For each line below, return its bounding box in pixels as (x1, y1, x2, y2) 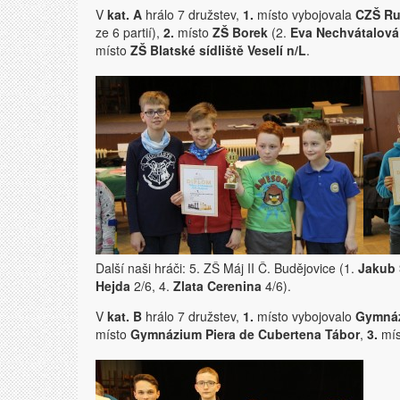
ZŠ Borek (212, 23, 268, 41)
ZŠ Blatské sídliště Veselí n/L (130, 41, 306, 59)
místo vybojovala (254, 5, 355, 23)
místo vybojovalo (254, 307, 355, 325)
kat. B (107, 307, 142, 325)
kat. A (107, 5, 142, 23)
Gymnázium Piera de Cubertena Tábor (127, 325, 360, 343)
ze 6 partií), (96, 23, 163, 41)
